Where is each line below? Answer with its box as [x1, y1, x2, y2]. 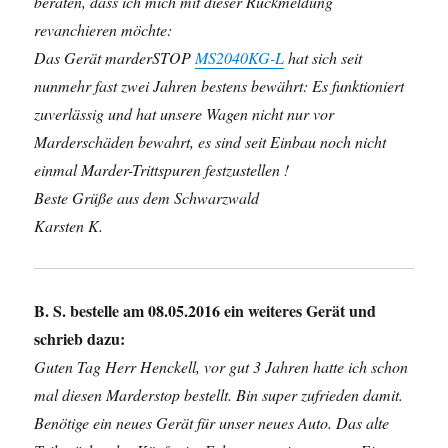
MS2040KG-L [195, 47, 285, 68]
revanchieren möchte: [34, 19, 173, 40]
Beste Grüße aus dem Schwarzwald [34, 187, 260, 208]
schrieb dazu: [34, 327, 126, 350]
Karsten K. [34, 215, 104, 236]
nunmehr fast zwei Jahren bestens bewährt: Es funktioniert [34, 75, 405, 96]
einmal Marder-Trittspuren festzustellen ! [34, 159, 290, 180]
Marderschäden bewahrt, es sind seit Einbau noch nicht [34, 131, 387, 152]
